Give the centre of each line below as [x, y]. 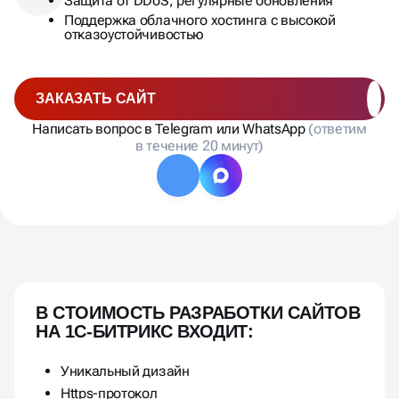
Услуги [35, 289]
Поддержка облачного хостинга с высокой [200, 20]
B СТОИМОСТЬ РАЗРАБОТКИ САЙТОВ [198, 312]
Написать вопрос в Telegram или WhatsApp [171, 128]
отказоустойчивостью [134, 34]
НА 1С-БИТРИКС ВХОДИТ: [145, 331]
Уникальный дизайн [125, 370]
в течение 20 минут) [199, 145]
